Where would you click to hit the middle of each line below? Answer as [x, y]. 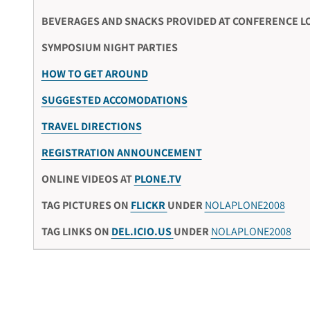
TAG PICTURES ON [86, 205]
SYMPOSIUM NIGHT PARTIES [109, 47]
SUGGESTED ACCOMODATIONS [114, 100]
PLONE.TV [157, 179]
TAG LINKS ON [76, 231]
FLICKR [149, 205]
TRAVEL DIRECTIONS [91, 126]
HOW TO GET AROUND [94, 73]
